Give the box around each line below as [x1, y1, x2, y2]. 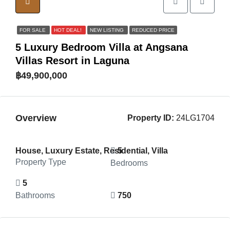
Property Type [15, 158, 66, 166]
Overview [15, 112, 56, 123]
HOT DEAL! [54, 27, 83, 33]
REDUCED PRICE [132, 27, 175, 33]
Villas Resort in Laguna [15, 55, 129, 66]
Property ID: [127, 113, 174, 122]
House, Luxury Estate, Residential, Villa [15, 146, 168, 155]
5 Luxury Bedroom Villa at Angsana [15, 42, 188, 53]
